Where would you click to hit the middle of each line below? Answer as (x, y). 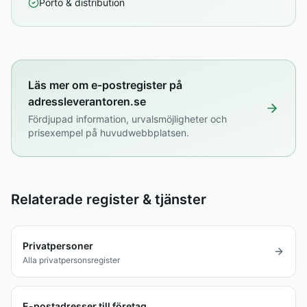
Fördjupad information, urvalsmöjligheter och (127, 119)
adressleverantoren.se (87, 101)
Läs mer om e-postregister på (105, 85)
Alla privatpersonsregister (71, 260)
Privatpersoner (58, 246)
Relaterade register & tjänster (109, 199)
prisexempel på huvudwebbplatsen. (109, 133)
